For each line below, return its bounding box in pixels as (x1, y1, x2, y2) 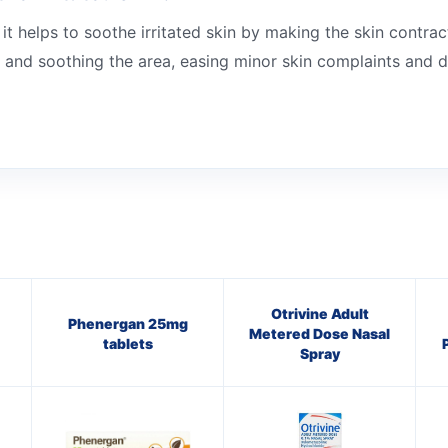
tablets (102, 334, 153, 352)
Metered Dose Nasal (249, 324, 390, 342)
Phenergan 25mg (67, 314, 188, 332)
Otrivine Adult (270, 304, 369, 322)
